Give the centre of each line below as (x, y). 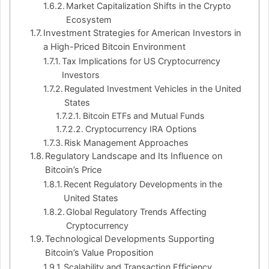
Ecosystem (89, 20)
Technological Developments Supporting (130, 239)
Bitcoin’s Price (74, 170)
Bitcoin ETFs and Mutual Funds (143, 116)
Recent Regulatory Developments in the (143, 184)
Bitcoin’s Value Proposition (100, 253)
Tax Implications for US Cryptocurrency (141, 61)
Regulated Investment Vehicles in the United (153, 89)
